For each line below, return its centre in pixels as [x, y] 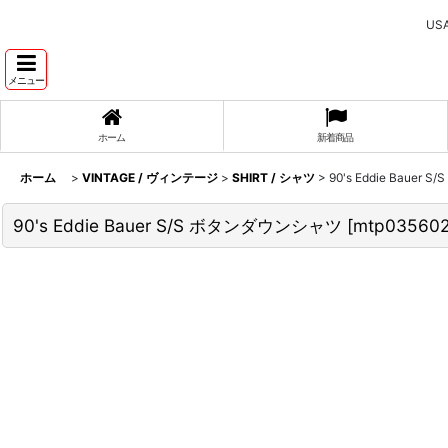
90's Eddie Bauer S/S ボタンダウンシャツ [177, 225]
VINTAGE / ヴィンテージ [150, 177]
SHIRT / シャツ [273, 177]
